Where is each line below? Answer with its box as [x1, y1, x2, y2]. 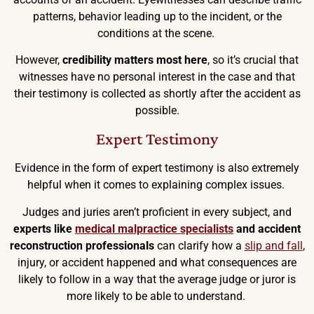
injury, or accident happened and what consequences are [18, 255, 296, 269]
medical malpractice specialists [75, 221, 233, 235]
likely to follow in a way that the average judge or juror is [18, 272, 296, 286]
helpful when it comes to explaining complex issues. [27, 178, 287, 192]
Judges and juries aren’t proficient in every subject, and [22, 205, 292, 219]
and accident [233, 221, 301, 235]
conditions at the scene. [97, 26, 217, 40]
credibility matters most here [62, 53, 207, 67]
